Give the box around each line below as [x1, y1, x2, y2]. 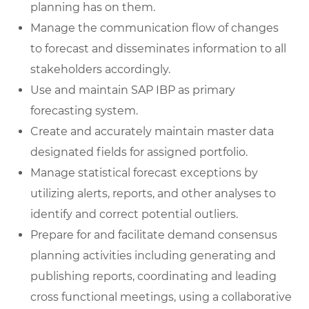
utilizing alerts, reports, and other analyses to [30, 187, 276, 201]
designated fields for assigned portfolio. [30, 146, 248, 159]
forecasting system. [30, 104, 138, 118]
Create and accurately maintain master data [30, 125, 274, 139]
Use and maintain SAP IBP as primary [30, 83, 235, 97]
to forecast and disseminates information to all [30, 42, 286, 56]
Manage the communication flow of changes [30, 21, 279, 35]
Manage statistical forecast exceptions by [30, 166, 258, 180]
